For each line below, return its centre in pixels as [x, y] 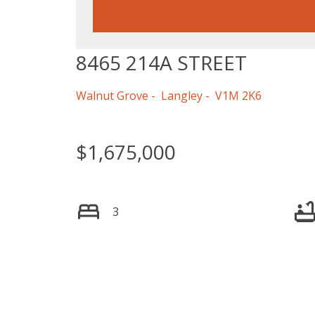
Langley [181, 96]
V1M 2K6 [238, 96]
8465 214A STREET [161, 63]
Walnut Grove [112, 96]
